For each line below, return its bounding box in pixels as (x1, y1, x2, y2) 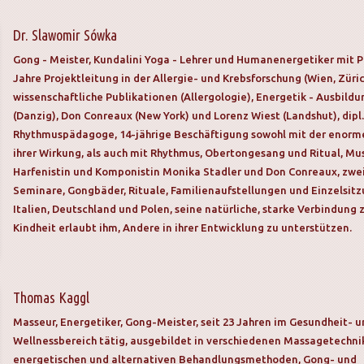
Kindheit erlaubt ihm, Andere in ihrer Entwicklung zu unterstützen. (13, 222, 352, 233)
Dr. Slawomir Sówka (13, 27, 117, 43)
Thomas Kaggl (13, 288, 89, 305)
